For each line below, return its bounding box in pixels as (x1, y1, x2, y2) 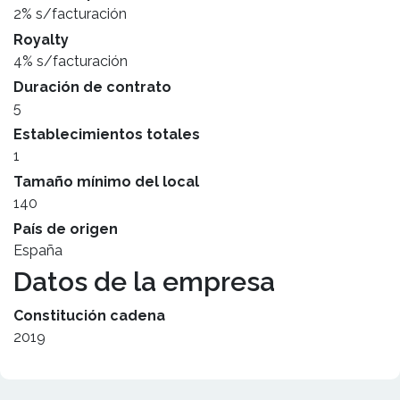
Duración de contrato (13, 79, 171, 96)
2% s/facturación (13, 5, 127, 22)
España (13, 242, 62, 259)
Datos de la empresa (13, 266, 275, 297)
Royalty (13, 31, 69, 48)
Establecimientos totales (13, 126, 200, 143)
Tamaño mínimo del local (13, 173, 199, 190)
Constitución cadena (13, 307, 165, 324)
